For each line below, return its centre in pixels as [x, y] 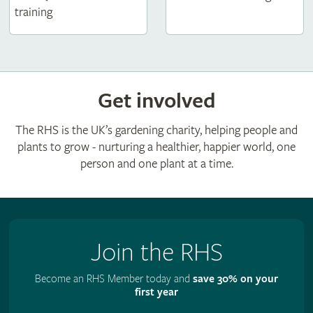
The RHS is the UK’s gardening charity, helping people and [156, 130]
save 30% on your [235, 279]
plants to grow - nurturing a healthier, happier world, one [156, 147]
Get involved [156, 101]
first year [156, 292]
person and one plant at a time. [156, 163]
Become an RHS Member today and [114, 278]
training [33, 12]
